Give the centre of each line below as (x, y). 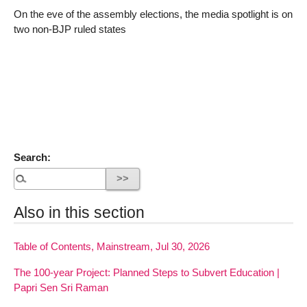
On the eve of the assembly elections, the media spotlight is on (153, 14)
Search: (32, 157)
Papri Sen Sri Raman (61, 287)
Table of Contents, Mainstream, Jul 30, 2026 (112, 247)
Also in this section (79, 213)
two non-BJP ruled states (70, 29)
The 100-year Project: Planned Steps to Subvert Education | (147, 272)
